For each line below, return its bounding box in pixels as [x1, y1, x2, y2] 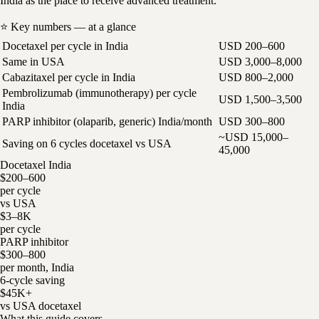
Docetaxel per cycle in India [2, 39, 128, 52]
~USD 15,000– [219, 130, 288, 143]
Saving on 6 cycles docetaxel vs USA [2, 137, 172, 150]
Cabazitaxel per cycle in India [2, 70, 135, 83]
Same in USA [2, 55, 65, 68]
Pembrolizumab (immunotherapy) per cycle [2, 86, 197, 99]
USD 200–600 [219, 39, 285, 52]
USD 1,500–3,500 [219, 93, 302, 105]
